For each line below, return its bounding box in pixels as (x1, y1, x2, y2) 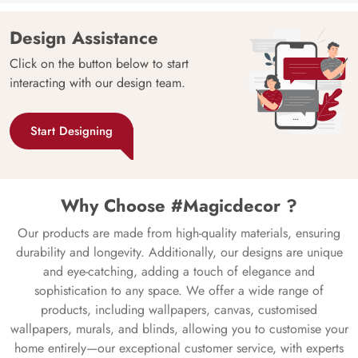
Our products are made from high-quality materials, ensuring (18, 224, 340, 243)
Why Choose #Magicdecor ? (61, 193, 297, 219)
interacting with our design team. (10, 74, 185, 93)
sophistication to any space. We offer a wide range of (34, 281, 324, 300)
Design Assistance (10, 25, 158, 51)
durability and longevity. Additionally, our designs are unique (15, 243, 343, 262)
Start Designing (30, 122, 113, 141)
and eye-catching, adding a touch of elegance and (43, 262, 315, 281)
